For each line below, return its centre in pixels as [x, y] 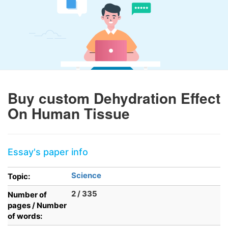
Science [86, 175]
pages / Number [37, 205]
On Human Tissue [69, 113]
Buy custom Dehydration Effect [114, 98]
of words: [25, 216]
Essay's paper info [48, 152]
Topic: [19, 176]
